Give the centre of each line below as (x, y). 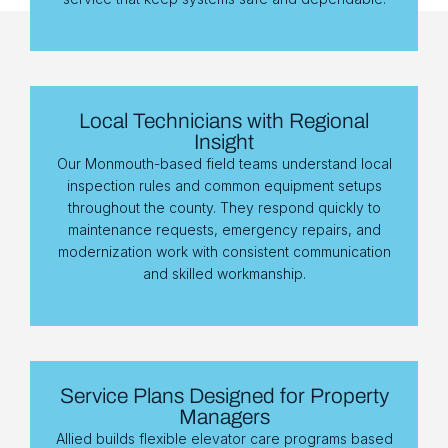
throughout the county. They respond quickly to (224, 207)
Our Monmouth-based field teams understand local (224, 163)
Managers (224, 417)
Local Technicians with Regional (224, 121)
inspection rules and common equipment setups (224, 185)
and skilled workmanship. (224, 273)
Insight (224, 142)
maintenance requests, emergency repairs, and (224, 229)
